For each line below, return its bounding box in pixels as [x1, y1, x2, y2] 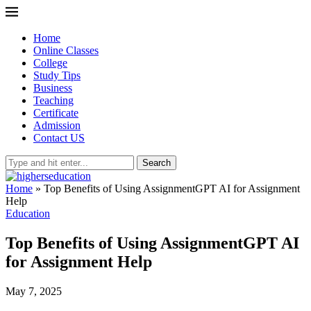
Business [33, 82, 72, 94]
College [33, 57, 67, 69]
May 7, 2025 [6, 285, 62, 297]
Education [6, 208, 50, 219]
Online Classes [33, 44, 99, 56]
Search [142, 158, 171, 168]
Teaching [33, 94, 74, 106]
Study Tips [33, 69, 81, 81]
